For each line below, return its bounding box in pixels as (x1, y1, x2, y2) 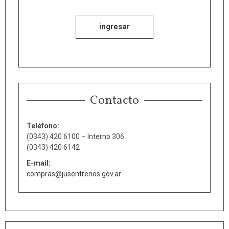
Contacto (90, 91, 139, 109)
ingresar (99, 21, 130, 31)
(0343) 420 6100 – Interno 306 (27, 132, 124, 141)
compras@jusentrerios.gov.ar (27, 169, 121, 178)
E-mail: (27, 158, 51, 167)
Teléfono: (27, 121, 59, 130)
